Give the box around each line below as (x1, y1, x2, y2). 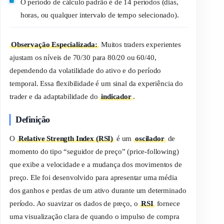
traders (123, 40, 144, 48)
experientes (144, 40, 181, 48)
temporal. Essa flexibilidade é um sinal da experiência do (9, 79, 183, 87)
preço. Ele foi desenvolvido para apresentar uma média (9, 173, 177, 181)
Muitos (99, 40, 124, 48)
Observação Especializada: (11, 40, 97, 48)
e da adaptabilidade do (27, 92, 100, 100)
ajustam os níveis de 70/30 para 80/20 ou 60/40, (9, 53, 156, 61)
